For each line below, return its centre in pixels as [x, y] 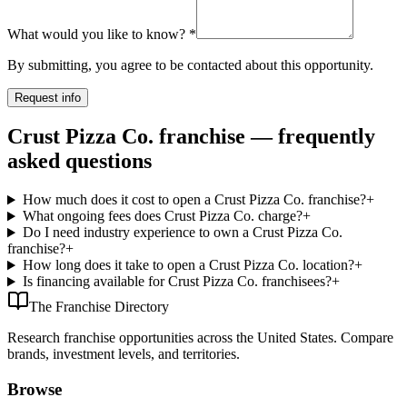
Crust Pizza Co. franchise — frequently [191, 137]
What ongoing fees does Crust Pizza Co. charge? [162, 216]
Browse [35, 390]
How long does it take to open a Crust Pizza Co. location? [188, 265]
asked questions [79, 161]
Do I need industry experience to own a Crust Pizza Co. [182, 233]
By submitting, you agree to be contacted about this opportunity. [190, 65]
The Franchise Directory [99, 307]
